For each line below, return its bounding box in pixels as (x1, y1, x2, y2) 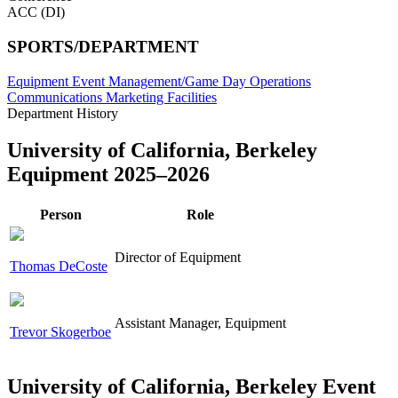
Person (39, 207, 82, 223)
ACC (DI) (7, 4, 65, 20)
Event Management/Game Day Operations (72, 73, 311, 89)
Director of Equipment (115, 250, 241, 266)
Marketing (106, 89, 167, 105)
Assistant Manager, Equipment (115, 315, 286, 331)
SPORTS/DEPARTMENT (7, 36, 199, 56)
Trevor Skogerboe (10, 324, 111, 340)
